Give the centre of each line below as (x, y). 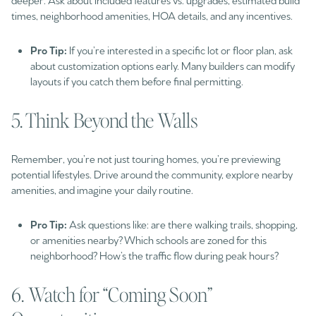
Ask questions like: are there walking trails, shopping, (182, 224)
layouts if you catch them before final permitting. (136, 81)
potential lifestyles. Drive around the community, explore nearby (152, 174)
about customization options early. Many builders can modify (162, 66)
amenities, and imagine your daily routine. (102, 190)
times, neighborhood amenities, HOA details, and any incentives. (152, 16)
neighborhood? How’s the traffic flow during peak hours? (154, 255)
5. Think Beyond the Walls (104, 120)
